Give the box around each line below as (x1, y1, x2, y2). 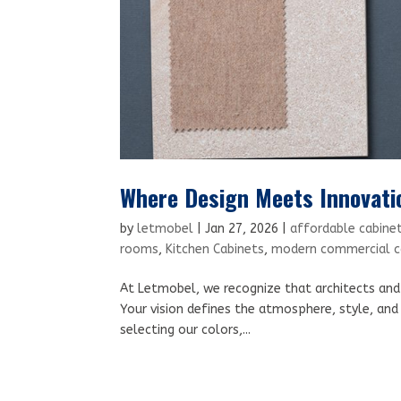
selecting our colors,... (120, 321, 252, 337)
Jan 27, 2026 (205, 220, 279, 236)
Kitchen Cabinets (166, 241, 265, 257)
